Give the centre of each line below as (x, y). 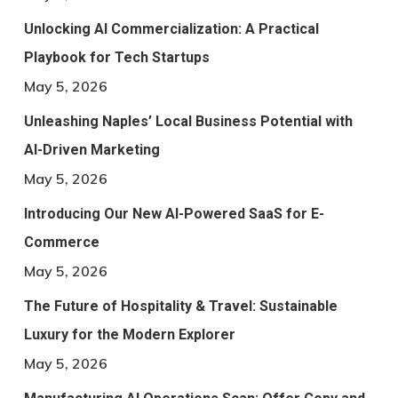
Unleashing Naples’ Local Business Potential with (188, 122)
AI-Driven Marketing (92, 150)
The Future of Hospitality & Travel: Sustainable (180, 306)
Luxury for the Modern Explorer (129, 335)
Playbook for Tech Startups (116, 58)
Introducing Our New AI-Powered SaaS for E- (174, 214)
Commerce (61, 243)
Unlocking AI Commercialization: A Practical (171, 29)
